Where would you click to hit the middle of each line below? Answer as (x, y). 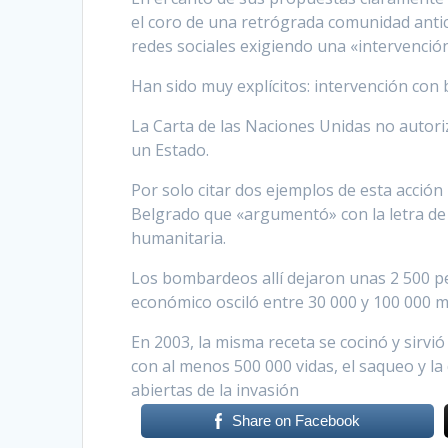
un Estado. (170, 149)
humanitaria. (179, 237)
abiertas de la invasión (215, 389)
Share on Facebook (296, 420)
